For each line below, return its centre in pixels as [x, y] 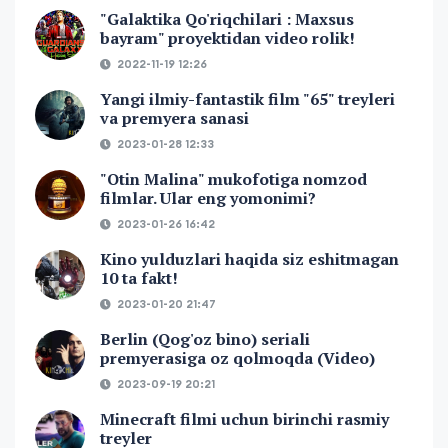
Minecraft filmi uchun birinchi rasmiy [244, 419]
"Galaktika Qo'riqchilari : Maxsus [227, 19]
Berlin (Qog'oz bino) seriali [205, 339]
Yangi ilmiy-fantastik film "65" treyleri [247, 99]
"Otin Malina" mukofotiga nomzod [233, 179]
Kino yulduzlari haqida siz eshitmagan [249, 259]
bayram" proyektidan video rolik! [227, 38]
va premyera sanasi [174, 118]
